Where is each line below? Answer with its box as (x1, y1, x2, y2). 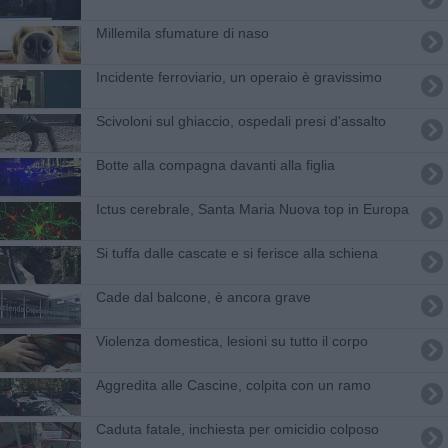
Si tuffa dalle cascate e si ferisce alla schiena (95, 244, 378, 261)
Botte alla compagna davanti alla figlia (95, 156, 335, 173)
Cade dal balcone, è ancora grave (95, 288, 311, 305)
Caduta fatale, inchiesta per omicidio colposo (95, 420, 379, 437)
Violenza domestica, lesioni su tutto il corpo (95, 332, 368, 349)
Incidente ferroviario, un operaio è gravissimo (95, 68, 382, 85)
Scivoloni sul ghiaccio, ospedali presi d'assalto (95, 112, 386, 129)
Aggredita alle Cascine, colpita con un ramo (95, 376, 371, 393)
